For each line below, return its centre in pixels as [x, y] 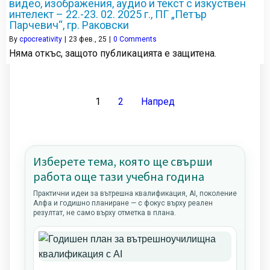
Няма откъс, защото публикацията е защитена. [113, 54]
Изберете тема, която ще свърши [123, 162]
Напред [158, 102]
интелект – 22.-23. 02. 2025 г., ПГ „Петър [108, 14]
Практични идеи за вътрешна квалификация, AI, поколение [135, 194]
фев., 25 [93, 39]
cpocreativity [41, 39]
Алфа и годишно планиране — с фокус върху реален [123, 203]
